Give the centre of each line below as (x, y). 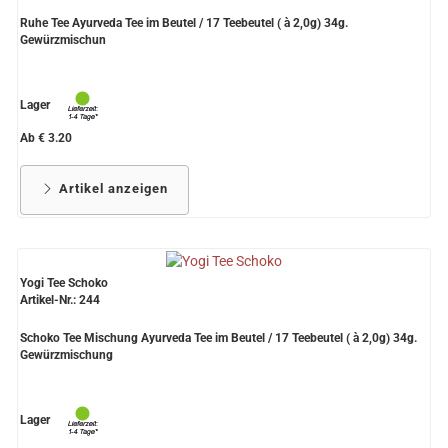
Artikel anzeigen (111, 189)
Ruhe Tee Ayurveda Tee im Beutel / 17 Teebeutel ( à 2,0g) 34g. (184, 23)
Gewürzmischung (66, 355)
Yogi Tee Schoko (64, 283)
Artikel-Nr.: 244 (60, 300)
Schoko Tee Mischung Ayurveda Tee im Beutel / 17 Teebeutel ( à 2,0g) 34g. (218, 338)
